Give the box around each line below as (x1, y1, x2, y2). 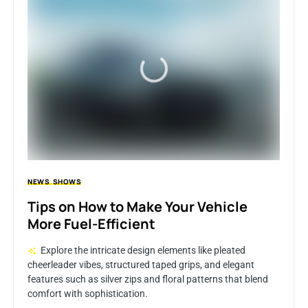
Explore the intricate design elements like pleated (40, 245, 245, 256)
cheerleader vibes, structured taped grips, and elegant (27, 259, 254, 271)
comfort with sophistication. (27, 288, 148, 300)
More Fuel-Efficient (27, 214, 155, 234)
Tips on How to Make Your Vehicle (27, 197, 247, 217)
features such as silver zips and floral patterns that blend (27, 274, 268, 285)
